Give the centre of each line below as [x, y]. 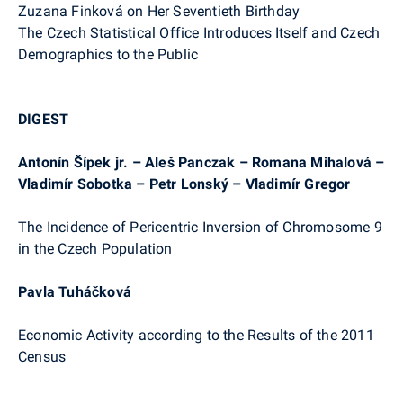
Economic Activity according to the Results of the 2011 [196, 335]
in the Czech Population [95, 248]
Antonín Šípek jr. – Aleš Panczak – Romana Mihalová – [201, 162]
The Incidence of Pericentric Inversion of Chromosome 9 [200, 227]
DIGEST [44, 119]
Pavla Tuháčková [75, 291]
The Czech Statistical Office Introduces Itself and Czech [199, 32]
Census [42, 356]
